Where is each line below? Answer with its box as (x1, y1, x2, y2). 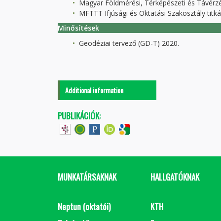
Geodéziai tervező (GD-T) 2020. (77, 38, 179, 48)
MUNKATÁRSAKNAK (58, 171, 116, 183)
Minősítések (58, 23, 99, 33)
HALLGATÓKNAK (150, 171, 199, 183)
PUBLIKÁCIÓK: (58, 110, 101, 122)
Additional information (65, 85, 123, 95)
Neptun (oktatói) (58, 200, 110, 213)
